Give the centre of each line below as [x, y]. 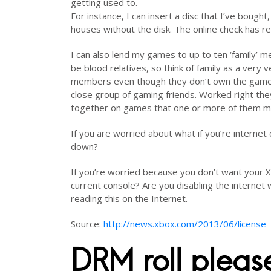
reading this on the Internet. [129, 198]
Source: [87, 224]
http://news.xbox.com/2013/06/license [185, 224]
